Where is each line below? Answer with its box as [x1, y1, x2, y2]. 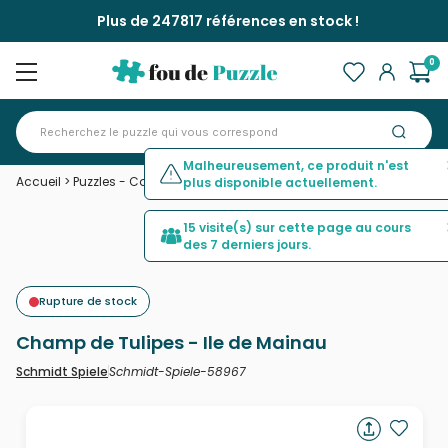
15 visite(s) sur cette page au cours [183, 219, 411, 236]
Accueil [16, 173, 61, 190]
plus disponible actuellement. [183, 174, 377, 191]
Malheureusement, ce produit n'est [183, 157, 409, 174]
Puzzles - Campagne [73, 173, 202, 190]
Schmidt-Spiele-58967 [109, 362, 246, 380]
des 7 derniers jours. [183, 236, 311, 253]
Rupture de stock [39, 293, 137, 309]
